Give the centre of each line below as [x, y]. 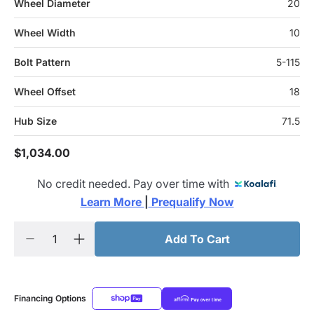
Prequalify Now [191, 202]
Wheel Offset [45, 91]
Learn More [112, 202]
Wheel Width [45, 33]
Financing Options [50, 298]
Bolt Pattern [42, 62]
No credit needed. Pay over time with [136, 183]
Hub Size [35, 121]
